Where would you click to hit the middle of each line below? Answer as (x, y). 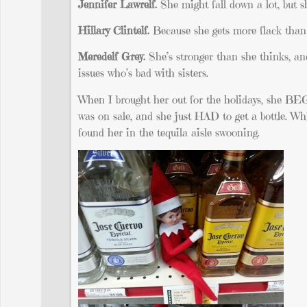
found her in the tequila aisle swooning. (169, 132)
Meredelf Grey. (112, 57)
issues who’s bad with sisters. (144, 73)
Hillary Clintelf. (116, 30)
